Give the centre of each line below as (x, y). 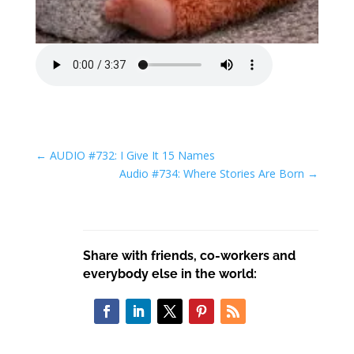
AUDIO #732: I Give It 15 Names (132, 155)
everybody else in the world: (169, 274)
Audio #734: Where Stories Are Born (212, 173)
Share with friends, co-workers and (189, 256)
